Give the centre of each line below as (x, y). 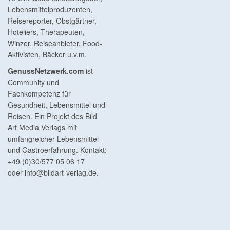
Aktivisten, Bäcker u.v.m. (47, 55)
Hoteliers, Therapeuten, (46, 32)
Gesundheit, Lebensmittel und (56, 105)
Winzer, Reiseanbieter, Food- (55, 43)
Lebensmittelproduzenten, (50, 9)
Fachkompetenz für (39, 94)
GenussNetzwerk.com (46, 71)
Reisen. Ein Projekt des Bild (52, 116)
